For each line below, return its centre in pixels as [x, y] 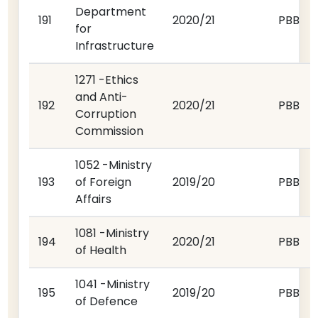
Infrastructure [115, 46]
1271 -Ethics [107, 80]
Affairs [94, 199]
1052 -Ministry [114, 165]
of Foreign [104, 182]
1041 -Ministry [113, 284]
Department [111, 12]
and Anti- [102, 97]
